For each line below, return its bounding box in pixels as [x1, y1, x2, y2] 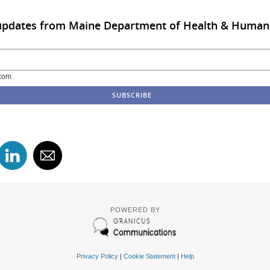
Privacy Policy [76, 253, 118, 260]
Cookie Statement [123, 253, 175, 260]
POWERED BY [110, 206, 160, 213]
